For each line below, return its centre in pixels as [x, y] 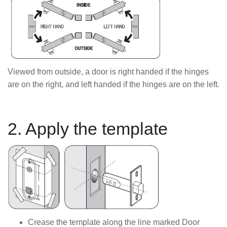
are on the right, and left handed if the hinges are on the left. [113, 85]
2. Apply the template [88, 128]
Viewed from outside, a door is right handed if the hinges [108, 72]
